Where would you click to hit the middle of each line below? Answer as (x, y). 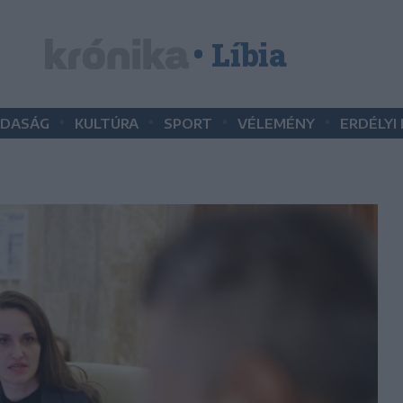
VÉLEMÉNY (276, 123)
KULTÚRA (107, 123)
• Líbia (239, 54)
